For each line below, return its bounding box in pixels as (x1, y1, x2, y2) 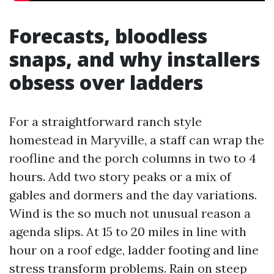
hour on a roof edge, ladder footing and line (9, 242, 259, 257)
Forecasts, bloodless (9, 23, 207, 49)
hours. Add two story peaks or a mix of (9, 169, 231, 184)
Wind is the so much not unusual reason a (9, 206, 251, 221)
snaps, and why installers (9, 46, 260, 72)
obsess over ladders (9, 69, 203, 95)
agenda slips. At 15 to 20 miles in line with (9, 224, 246, 239)
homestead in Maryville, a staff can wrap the (9, 132, 264, 147)
